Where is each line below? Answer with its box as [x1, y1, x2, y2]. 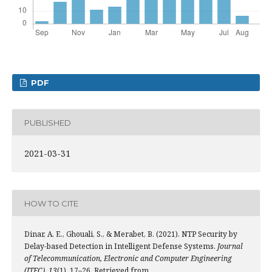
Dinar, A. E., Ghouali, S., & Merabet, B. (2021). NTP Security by [24, 229, 237, 239]
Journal [217, 241, 243, 251]
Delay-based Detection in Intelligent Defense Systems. [24, 241, 217, 251]
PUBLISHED [24, 117, 71, 127]
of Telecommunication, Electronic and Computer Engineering [24, 253, 232, 263]
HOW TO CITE [24, 198, 78, 208]
